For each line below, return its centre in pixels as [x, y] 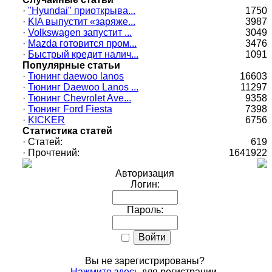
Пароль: [145, 210]
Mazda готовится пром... [82, 43]
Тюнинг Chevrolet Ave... [80, 98]
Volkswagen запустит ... [80, 32]
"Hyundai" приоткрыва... [82, 11]
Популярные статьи [71, 65]
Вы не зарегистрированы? [145, 261]
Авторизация [145, 173]
